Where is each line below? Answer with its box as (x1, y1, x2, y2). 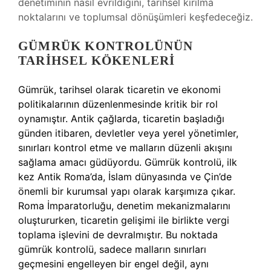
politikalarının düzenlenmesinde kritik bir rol (18, 98, 218, 110)
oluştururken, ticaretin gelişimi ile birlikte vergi (18, 214, 229, 226)
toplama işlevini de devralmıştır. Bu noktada (18, 229, 218, 241)
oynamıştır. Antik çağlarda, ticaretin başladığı (18, 113, 224, 125)
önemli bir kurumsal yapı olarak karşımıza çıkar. (18, 185, 235, 197)
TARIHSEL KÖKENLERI (18, 53, 175, 68)
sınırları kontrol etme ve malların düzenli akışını (18, 142, 232, 154)
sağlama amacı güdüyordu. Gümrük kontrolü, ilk (18, 156, 237, 168)
